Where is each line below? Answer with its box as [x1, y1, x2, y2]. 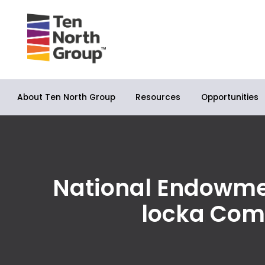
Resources [135, 92, 181, 104]
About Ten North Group [17, 91, 116, 103]
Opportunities [201, 91, 258, 103]
